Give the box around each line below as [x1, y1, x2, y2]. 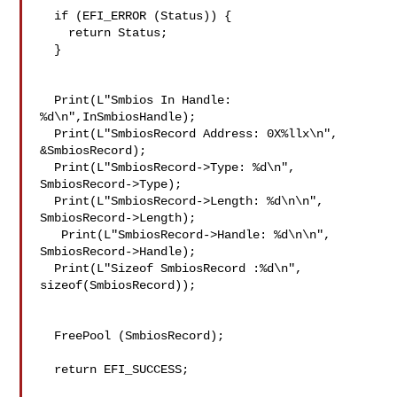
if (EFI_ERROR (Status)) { [40, 9, 232, 23]
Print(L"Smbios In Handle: [40, 93, 232, 107]
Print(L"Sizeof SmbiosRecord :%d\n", [40, 261, 303, 276]
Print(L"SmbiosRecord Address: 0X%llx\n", [40, 127, 339, 141]
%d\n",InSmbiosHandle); [40, 110, 197, 124]
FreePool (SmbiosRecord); [40, 329, 225, 343]
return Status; [40, 26, 168, 40]
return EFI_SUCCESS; [40, 362, 190, 377]
